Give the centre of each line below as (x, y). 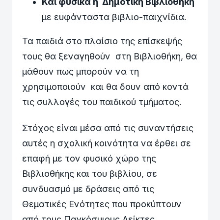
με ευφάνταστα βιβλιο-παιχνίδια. (114, 17)
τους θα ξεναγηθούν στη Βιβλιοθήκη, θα (110, 56)
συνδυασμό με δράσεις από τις (88, 189)
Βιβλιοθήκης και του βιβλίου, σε (90, 173)
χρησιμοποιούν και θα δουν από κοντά (105, 87)
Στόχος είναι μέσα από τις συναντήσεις (108, 128)
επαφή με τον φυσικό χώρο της (89, 158)
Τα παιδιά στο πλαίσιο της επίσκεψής (102, 41)
